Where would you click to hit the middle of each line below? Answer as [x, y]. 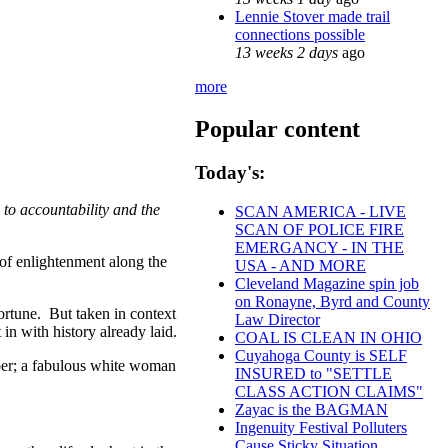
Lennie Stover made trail [312, 16]
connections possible [300, 34]
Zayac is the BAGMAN [311, 410]
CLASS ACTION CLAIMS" [329, 392]
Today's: [230, 173]
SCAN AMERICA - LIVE [320, 212]
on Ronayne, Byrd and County [332, 302]
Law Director [277, 320]
